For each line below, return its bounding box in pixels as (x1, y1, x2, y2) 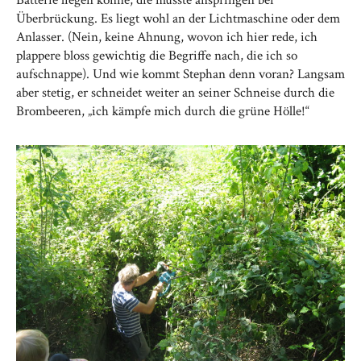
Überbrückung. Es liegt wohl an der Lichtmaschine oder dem (16, 10, 340, 27)
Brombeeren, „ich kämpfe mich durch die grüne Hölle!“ (16, 102, 309, 120)
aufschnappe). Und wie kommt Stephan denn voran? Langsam (16, 65, 345, 83)
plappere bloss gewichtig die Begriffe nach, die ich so (16, 47, 297, 64)
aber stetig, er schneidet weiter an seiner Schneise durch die (16, 84, 334, 102)
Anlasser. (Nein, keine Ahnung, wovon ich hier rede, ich (16, 28, 317, 46)
